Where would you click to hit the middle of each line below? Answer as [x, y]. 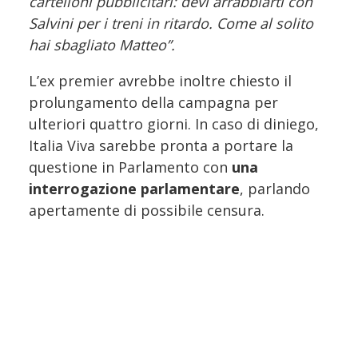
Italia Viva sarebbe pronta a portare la [161, 145]
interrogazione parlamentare [134, 188]
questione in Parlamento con [130, 167]
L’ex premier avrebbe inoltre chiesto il [160, 80]
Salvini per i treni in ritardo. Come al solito [171, 23]
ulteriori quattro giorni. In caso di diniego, [174, 123]
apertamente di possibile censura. [147, 210]
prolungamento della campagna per [153, 102]
